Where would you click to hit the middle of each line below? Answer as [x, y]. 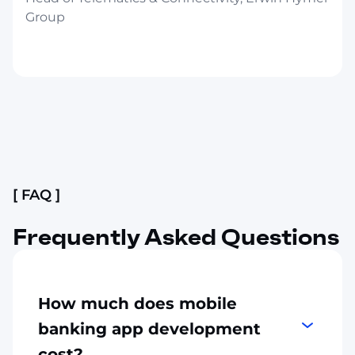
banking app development [149, 328]
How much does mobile [137, 303]
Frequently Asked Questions [176, 237]
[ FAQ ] [36, 195]
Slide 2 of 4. [42, 134]
